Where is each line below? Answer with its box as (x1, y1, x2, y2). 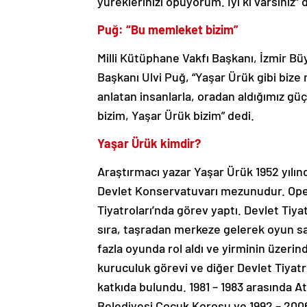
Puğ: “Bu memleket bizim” (97, 21, 238, 37)
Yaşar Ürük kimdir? (97, 135, 201, 151)
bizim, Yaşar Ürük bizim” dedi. (97, 107, 254, 123)
